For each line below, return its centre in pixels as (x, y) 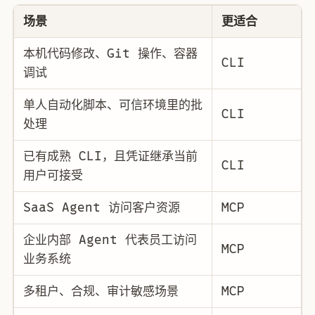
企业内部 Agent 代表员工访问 (110, 240)
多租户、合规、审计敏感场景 (101, 291)
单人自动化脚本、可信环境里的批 (112, 105)
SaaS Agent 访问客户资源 (101, 208)
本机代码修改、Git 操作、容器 (110, 54)
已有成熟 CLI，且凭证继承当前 (110, 156)
